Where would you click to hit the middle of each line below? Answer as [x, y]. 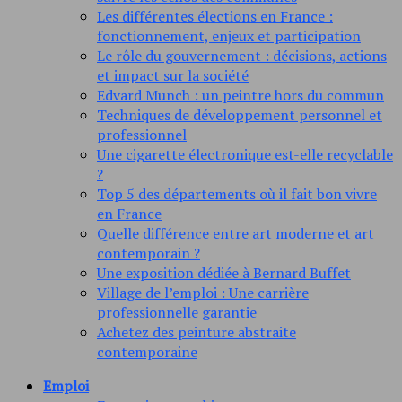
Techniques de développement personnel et [240, 115]
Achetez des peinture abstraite [197, 332]
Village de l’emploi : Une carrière [203, 293]
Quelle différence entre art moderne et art [236, 234]
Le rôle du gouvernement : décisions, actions [242, 56]
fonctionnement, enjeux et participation [229, 36]
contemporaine [147, 352]
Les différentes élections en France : [215, 17]
